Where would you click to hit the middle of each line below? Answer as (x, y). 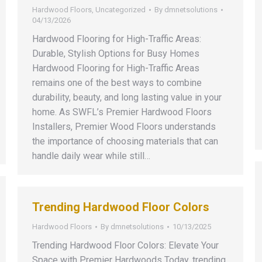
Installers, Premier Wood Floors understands (124, 127)
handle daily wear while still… (91, 156)
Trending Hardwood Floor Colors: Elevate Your (125, 245)
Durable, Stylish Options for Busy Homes (116, 54)
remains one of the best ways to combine (117, 83)
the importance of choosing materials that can (125, 141)
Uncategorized (120, 10)
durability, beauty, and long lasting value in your (127, 97)
